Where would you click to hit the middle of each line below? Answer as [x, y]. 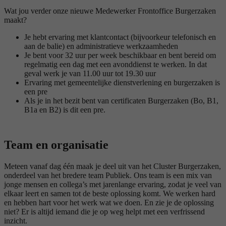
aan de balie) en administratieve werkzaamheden [101, 46]
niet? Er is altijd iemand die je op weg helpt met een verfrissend [104, 212]
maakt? [16, 20]
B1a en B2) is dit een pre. [65, 110]
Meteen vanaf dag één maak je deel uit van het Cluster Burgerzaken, [112, 166]
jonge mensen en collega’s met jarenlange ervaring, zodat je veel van [113, 185]
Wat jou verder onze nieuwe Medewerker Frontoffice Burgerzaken [110, 11]
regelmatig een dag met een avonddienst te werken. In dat [116, 65]
